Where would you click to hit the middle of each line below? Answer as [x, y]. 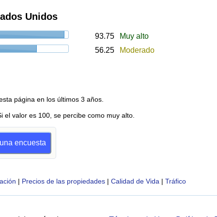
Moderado [137, 50]
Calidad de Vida [135, 181]
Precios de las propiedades [63, 181]
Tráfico [175, 181]
